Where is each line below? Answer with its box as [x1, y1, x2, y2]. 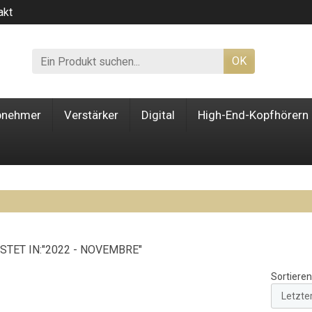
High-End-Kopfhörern [198, 108, 309, 122]
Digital [141, 108, 175, 122]
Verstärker [64, 108, 118, 122]
